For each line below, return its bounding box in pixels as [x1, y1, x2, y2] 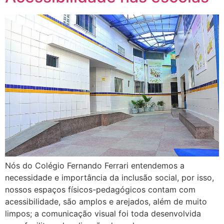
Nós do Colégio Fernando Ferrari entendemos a [5, 160, 184, 171]
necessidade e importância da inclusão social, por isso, [5, 172, 214, 183]
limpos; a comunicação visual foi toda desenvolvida [5, 208, 201, 219]
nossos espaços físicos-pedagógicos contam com [5, 184, 195, 195]
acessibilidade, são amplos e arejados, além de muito [5, 196, 207, 207]
